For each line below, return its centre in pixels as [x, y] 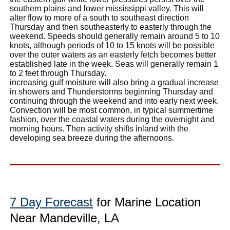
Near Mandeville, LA [64, 218]
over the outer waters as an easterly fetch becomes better [113, 54]
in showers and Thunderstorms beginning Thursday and [111, 91]
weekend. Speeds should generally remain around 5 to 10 [115, 36]
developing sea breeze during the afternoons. [92, 138]
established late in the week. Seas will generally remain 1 [114, 64]
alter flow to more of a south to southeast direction [99, 17]
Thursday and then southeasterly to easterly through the [111, 27]
